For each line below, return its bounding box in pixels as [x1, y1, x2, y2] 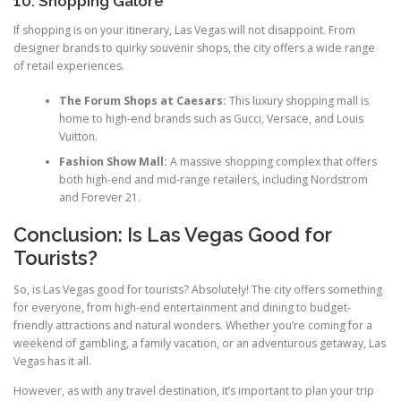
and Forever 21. [58, 189, 141, 205]
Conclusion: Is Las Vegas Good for [13, 223, 332, 246]
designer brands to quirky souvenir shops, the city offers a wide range [13, 40, 375, 56]
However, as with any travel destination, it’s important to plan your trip [13, 383, 374, 399]
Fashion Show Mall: [58, 153, 167, 169]
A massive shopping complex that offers [166, 153, 377, 169]
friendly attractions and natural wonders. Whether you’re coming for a [13, 318, 372, 334]
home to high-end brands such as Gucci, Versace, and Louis [58, 110, 363, 126]
